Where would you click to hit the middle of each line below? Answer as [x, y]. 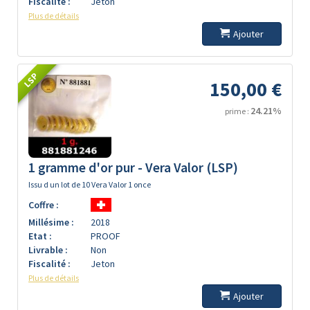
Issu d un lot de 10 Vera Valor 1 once [90, 184]
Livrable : [48, 250]
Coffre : [44, 205]
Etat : [40, 236]
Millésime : [51, 222]
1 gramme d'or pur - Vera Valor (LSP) [133, 167]
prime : [238, 111]
